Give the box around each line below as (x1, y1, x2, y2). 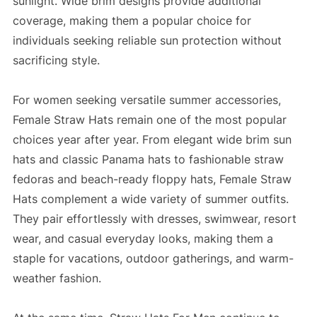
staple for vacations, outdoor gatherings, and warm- (12, 251, 294, 266)
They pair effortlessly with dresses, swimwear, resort (12, 212, 296, 226)
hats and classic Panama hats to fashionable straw (12, 152, 284, 167)
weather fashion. (12, 271, 101, 286)
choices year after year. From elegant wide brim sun (12, 132, 292, 147)
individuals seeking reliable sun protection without (12, 33, 282, 48)
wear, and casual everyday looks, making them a (12, 231, 273, 246)
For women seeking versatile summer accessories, (12, 93, 281, 108)
